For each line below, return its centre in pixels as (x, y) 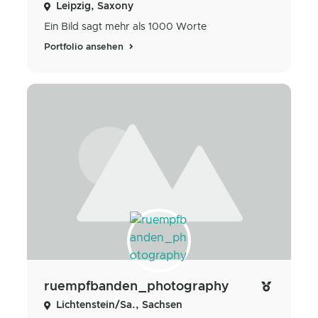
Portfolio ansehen (85, 47)
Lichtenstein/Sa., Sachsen (119, 306)
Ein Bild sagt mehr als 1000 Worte (125, 27)
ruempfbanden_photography (136, 287)
